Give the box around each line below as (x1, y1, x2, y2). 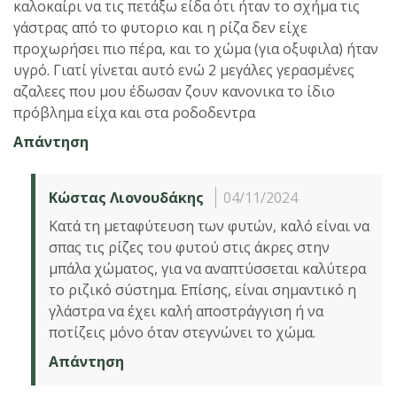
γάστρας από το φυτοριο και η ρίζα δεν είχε (13, 17, 307, 37)
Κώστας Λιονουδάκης (49, 187, 204, 207)
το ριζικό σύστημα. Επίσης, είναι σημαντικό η (49, 279, 356, 300)
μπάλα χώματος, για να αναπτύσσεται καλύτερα (49, 258, 366, 278)
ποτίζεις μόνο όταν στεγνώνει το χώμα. (49, 322, 315, 342)
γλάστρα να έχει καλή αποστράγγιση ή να (49, 300, 323, 321)
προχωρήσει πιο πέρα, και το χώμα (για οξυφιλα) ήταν (13, 38, 378, 58)
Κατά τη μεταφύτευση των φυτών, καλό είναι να (49, 215, 370, 236)
